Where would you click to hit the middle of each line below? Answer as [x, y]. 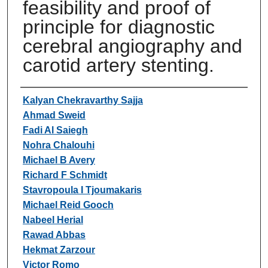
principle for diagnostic [118, 27]
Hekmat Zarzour [59, 249]
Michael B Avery [59, 160]
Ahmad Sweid [54, 115]
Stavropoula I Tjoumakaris [82, 190]
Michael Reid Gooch [68, 205]
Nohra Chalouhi [58, 145]
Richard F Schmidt [65, 175]
